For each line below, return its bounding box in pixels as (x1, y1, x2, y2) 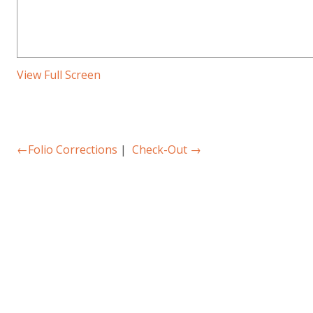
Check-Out (132, 142, 190, 157)
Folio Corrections (28, 142, 117, 157)
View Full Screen (17, 67, 101, 82)
